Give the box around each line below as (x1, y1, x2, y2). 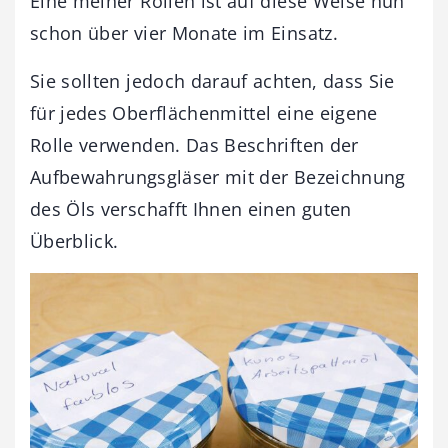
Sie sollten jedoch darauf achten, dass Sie (30, 69, 395, 94)
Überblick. (30, 229, 119, 254)
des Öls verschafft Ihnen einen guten (30, 197, 352, 222)
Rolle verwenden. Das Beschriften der (30, 133, 359, 158)
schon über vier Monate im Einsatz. (30, 21, 338, 46)
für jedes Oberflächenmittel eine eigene (30, 101, 378, 126)
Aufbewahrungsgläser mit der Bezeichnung (30, 165, 406, 190)
